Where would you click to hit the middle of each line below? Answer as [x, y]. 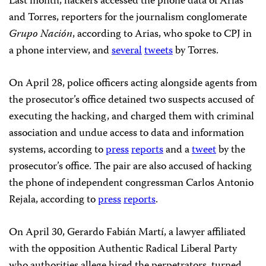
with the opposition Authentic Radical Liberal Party [123, 249]
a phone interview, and [60, 51]
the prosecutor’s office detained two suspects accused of [131, 100]
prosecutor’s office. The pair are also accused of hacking [130, 167]
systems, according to [57, 150]
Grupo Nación [41, 34]
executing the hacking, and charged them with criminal [132, 117]
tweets [159, 51]
